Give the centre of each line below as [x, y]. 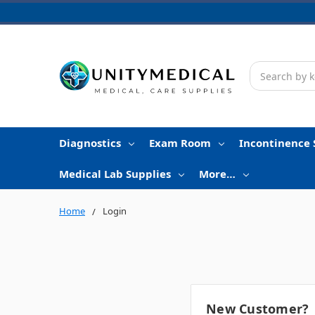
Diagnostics [90, 143]
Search [266, 69]
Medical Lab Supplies [115, 174]
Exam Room [180, 143]
